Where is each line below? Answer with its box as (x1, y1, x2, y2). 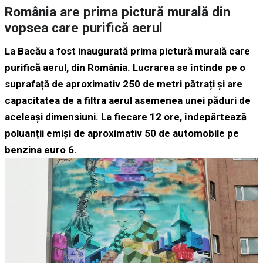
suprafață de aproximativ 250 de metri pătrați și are (5, 78, 242, 90)
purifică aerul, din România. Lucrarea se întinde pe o (5, 62, 245, 74)
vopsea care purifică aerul (5, 20, 163, 36)
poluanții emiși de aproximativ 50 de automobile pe (5, 127, 239, 140)
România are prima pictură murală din (5, 4, 230, 21)
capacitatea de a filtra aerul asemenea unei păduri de (5, 95, 251, 107)
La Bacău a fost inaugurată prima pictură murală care (5, 45, 250, 58)
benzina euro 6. (5, 144, 77, 156)
